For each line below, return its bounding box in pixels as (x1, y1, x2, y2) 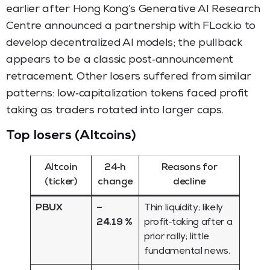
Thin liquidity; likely (144, 203, 224, 213)
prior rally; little (144, 232, 210, 242)
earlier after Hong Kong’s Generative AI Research (6, 4, 260, 15)
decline (173, 177, 206, 187)
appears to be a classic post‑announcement (6, 54, 233, 66)
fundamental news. (144, 246, 230, 257)
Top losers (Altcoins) (6, 130, 136, 143)
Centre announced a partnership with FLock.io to (6, 20, 256, 32)
